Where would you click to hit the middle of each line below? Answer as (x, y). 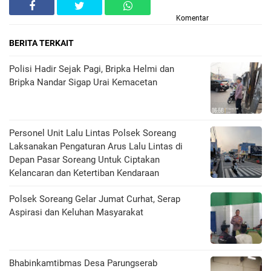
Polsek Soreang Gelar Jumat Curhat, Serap (95, 199)
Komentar (192, 18)
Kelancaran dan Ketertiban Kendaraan (84, 173)
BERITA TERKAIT (41, 43)
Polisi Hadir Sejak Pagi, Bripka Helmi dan (92, 69)
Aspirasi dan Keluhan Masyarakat (76, 213)
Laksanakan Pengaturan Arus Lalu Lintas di (96, 147)
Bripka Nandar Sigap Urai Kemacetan (83, 83)
